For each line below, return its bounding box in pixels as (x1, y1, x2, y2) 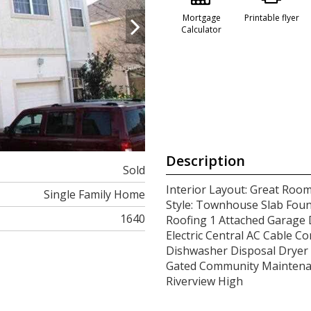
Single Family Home (44, 187, 145, 202)
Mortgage (182, 12, 221, 24)
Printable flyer (244, 12, 299, 24)
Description (166, 151, 245, 170)
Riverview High (166, 274, 243, 289)
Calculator (181, 24, 221, 35)
